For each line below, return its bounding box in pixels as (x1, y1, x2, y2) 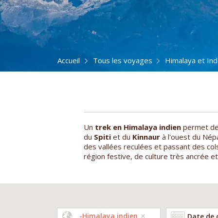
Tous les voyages (92, 55, 152, 65)
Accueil (57, 55, 80, 65)
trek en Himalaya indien (95, 122, 181, 132)
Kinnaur (132, 131, 160, 142)
